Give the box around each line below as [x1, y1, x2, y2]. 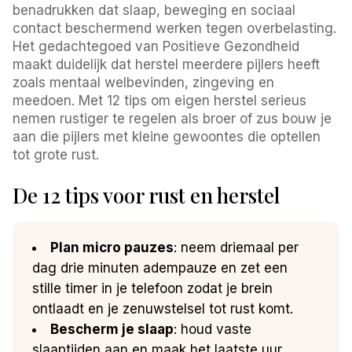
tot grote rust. [13, 146, 100, 163]
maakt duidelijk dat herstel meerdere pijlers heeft [13, 56, 321, 72]
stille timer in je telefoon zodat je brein [32, 280, 273, 296]
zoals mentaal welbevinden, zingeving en [13, 74, 275, 90]
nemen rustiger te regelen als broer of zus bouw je [13, 110, 332, 126]
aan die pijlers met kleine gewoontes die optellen [13, 128, 321, 145]
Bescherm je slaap [50, 321, 174, 337]
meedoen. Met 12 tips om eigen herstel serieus [13, 92, 307, 108]
